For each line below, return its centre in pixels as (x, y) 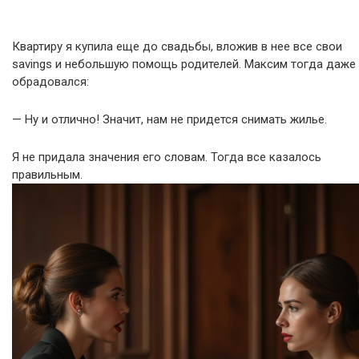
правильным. (49, 175)
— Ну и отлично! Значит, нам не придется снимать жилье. (169, 119)
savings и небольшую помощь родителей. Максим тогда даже (184, 64)
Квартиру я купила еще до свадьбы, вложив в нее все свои (177, 46)
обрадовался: (50, 82)
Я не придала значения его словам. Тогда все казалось (167, 157)
